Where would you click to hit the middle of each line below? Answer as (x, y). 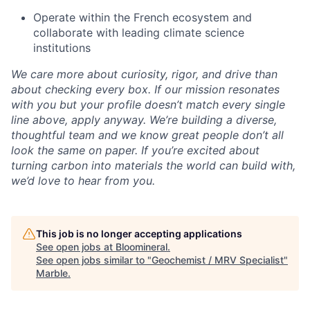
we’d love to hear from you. (83, 181)
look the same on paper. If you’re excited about (135, 150)
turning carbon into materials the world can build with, (153, 165)
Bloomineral (142, 247)
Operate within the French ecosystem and (143, 17)
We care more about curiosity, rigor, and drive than (144, 74)
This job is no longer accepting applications (139, 234)
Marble (52, 273)
